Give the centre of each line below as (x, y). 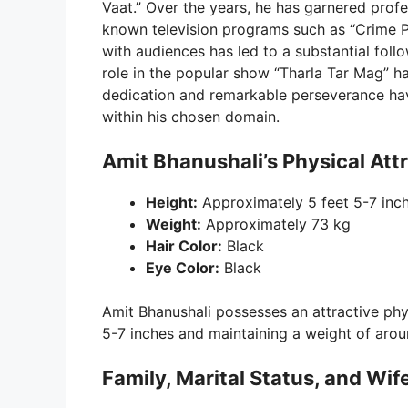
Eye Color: (183, 267)
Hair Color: (184, 245)
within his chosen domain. (191, 116)
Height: (172, 202)
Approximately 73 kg (276, 224)
